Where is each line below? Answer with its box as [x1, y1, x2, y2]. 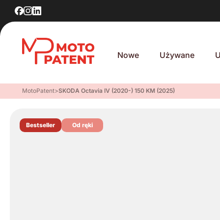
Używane [160, 50, 195, 60]
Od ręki [72, 121, 93, 129]
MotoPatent [22, 87, 55, 94]
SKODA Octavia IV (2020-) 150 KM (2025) [58, 87, 175, 94]
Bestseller [26, 121, 55, 129]
